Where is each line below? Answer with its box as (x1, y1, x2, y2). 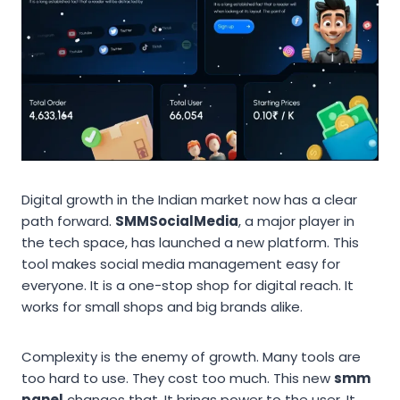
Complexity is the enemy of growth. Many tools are (21, 346, 361, 366)
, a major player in (238, 211, 354, 230)
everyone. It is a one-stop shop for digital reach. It (21, 275, 354, 295)
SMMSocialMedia (115, 211, 238, 230)
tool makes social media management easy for (21, 254, 340, 273)
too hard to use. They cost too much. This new (21, 368, 334, 387)
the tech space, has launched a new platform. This (21, 232, 359, 252)
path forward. (21, 211, 115, 230)
